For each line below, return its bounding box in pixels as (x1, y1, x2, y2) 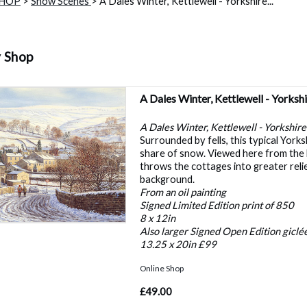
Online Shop (140, 262, 184, 273)
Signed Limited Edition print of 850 (140, 198, 294, 211)
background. (140, 172, 195, 185)
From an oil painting (140, 185, 226, 198)
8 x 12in (140, 211, 175, 224)
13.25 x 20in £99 (140, 237, 217, 250)
